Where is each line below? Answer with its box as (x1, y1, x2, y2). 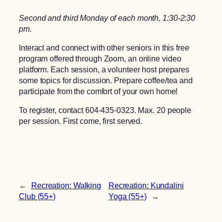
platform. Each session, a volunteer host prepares (19, 64, 190, 74)
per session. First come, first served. (19, 116, 143, 126)
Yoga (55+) (108, 191, 147, 201)
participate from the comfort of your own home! (19, 86, 178, 96)
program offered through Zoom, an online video (19, 54, 181, 63)
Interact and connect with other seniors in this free (19, 43, 189, 52)
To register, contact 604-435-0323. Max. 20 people (19, 106, 192, 115)
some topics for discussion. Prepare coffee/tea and (19, 75, 193, 85)
